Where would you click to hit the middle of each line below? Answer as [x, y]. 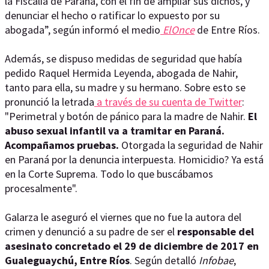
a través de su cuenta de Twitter [168, 102]
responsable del [216, 231]
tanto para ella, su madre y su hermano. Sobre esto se [125, 87]
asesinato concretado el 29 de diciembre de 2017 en [132, 246]
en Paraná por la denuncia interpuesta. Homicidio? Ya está [134, 159]
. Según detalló [164, 260]
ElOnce [179, 30]
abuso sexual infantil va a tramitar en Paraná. [115, 131]
